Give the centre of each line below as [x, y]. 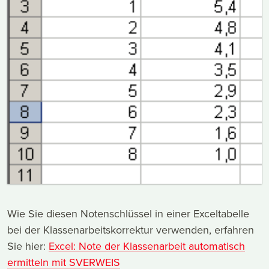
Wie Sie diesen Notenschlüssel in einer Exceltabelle [128, 214]
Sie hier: [28, 246]
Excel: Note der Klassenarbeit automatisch [147, 246]
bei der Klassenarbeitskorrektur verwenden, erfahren [131, 230]
